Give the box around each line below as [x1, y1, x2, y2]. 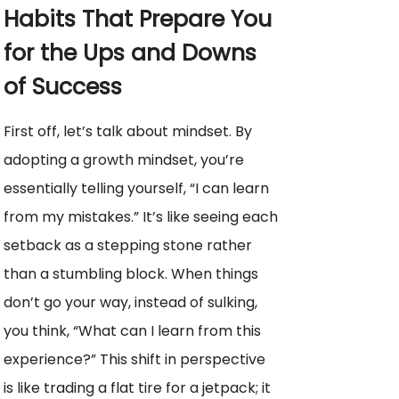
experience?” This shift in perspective [4, 348, 265, 370]
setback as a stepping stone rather [4, 234, 252, 256]
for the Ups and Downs [4, 37, 256, 69]
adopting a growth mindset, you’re [4, 149, 244, 170]
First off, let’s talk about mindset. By [4, 120, 252, 142]
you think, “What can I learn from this [4, 320, 261, 341]
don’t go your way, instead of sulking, [4, 291, 257, 313]
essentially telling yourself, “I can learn [4, 177, 269, 199]
